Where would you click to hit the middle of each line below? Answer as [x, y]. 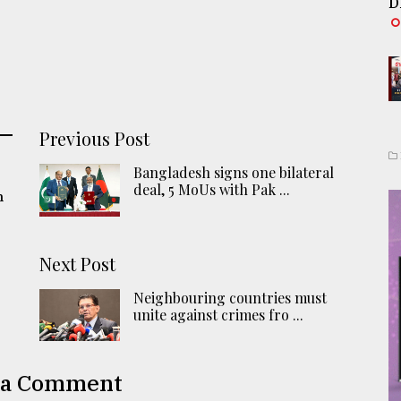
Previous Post [95, 139]
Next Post [78, 263]
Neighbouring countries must [230, 297]
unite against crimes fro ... [219, 314]
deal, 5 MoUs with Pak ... [212, 190]
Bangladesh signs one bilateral [234, 173]
